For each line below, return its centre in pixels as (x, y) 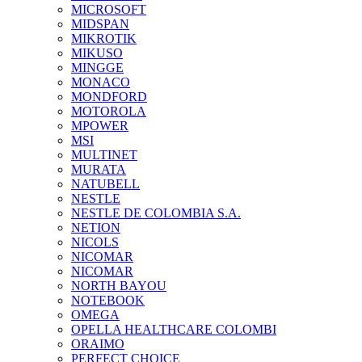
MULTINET (104, 155)
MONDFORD (109, 97)
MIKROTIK (104, 38)
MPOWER (100, 126)
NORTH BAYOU (119, 286)
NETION (96, 227)
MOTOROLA (109, 111)
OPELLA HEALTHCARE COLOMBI (174, 329)
